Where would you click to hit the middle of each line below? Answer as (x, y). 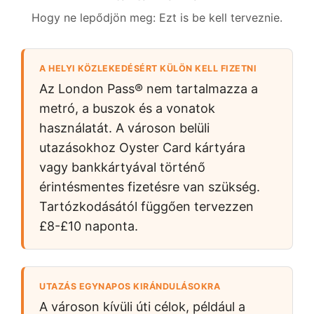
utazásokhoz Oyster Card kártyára (142, 147)
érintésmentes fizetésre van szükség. (150, 186)
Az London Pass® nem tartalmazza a (149, 88)
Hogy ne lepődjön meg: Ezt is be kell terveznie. (157, 17)
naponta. (110, 226)
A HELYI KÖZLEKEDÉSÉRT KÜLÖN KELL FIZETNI (148, 68)
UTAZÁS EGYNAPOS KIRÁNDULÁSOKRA (130, 286)
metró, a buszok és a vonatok (127, 108)
